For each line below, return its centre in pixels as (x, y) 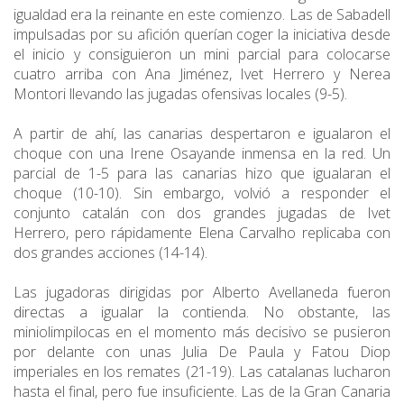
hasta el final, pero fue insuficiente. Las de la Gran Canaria (202, 392)
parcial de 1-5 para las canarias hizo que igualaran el (202, 174)
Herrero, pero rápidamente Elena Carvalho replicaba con (202, 233)
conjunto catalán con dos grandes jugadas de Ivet (202, 213)
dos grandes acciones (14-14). (112, 253)
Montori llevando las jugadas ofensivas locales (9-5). (182, 94)
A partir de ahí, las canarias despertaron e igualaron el (202, 134)
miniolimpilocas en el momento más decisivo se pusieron (202, 332)
